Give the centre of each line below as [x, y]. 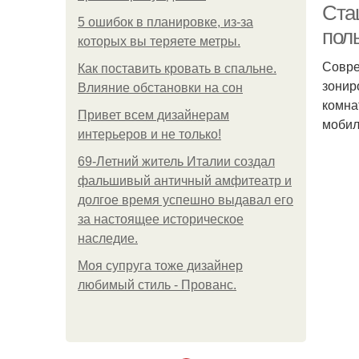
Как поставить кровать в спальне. [177, 69]
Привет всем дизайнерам [153, 115]
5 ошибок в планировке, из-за [165, 22]
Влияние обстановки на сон [160, 88]
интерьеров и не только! [149, 134]
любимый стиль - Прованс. [157, 285]
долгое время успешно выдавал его [186, 200]
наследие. [108, 238]
